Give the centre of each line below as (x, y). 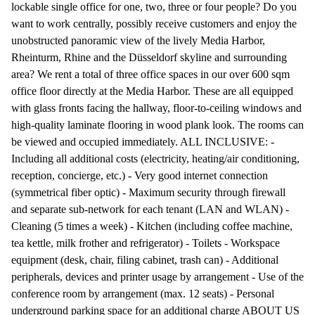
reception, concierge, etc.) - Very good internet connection (140, 175)
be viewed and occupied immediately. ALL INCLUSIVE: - (143, 141)
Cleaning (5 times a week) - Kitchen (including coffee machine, (152, 226)
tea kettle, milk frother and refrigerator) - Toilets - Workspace (146, 243)
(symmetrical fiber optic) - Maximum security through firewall (148, 192)
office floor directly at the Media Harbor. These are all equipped (152, 91)
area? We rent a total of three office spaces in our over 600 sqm (150, 74)
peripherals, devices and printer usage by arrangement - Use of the (157, 276)
